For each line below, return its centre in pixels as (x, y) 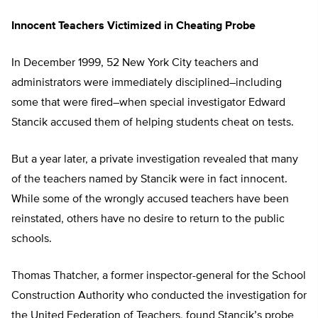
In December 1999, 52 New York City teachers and (135, 64)
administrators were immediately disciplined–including (147, 83)
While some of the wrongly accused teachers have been (150, 200)
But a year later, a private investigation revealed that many (155, 160)
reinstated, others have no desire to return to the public (148, 220)
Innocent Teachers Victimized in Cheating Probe (133, 27)
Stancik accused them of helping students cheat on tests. (153, 123)
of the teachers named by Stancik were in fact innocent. (149, 180)
